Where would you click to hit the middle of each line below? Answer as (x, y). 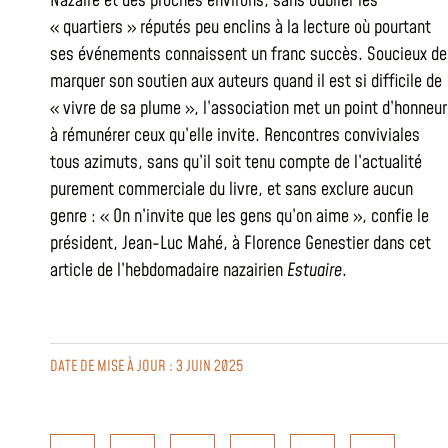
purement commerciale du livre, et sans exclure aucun (231, 189)
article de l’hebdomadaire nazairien (168, 270)
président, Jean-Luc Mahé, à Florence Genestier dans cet (240, 243)
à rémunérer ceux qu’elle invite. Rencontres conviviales (235, 135)
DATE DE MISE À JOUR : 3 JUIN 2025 (146, 367)
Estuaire (314, 270)
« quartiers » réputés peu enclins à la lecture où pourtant (240, 27)
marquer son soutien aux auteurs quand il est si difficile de (246, 81)
